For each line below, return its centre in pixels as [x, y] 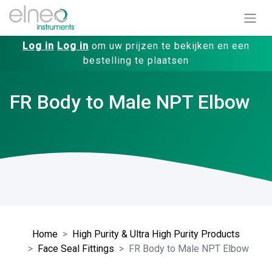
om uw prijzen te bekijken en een [169, 46]
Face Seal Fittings [76, 248]
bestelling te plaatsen [136, 60]
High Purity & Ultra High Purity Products [156, 234]
